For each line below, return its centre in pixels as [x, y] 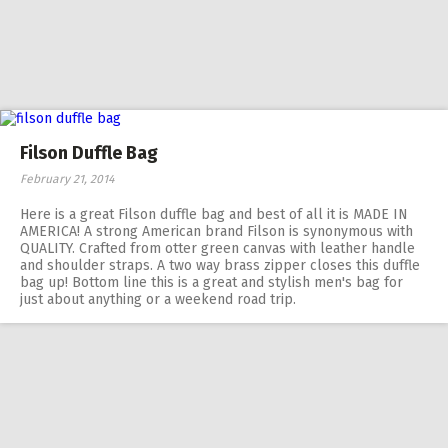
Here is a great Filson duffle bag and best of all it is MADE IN [214, 214]
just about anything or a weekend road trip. [158, 299]
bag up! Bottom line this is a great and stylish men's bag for [211, 282]
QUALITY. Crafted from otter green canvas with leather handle [217, 248]
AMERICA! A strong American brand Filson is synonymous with [216, 231]
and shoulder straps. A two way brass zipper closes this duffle [220, 265]
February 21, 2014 [67, 179]
